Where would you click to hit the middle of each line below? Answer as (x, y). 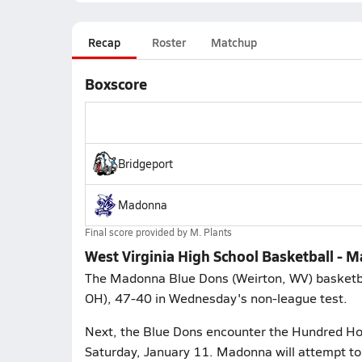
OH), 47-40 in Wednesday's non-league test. (216, 298)
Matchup (234, 42)
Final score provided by (137, 232)
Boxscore (116, 84)
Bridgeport (145, 164)
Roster (168, 42)
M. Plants (210, 232)
